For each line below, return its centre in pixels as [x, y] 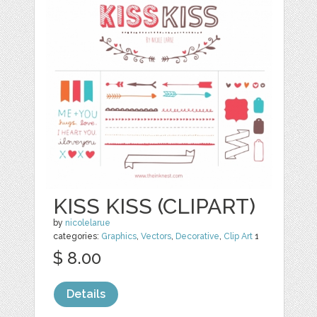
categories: [77, 236]
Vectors [156, 236]
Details [86, 294]
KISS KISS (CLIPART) [155, 206]
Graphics [119, 236]
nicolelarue [88, 223]
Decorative [198, 236]
